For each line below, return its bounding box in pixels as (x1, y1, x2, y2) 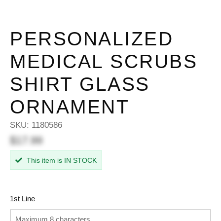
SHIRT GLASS (10, 74, 150, 95)
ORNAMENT (10, 96, 129, 117)
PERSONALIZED (10, 28, 173, 49)
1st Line (10, 194, 35, 203)
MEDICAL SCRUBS (10, 51, 197, 72)
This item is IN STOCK (25, 156, 97, 165)
